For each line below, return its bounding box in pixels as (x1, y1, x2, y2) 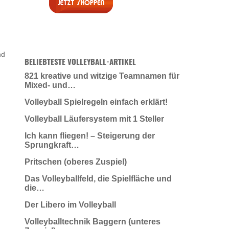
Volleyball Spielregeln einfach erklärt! (25, 97, 168, 106)
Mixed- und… (25, 80, 76, 89)
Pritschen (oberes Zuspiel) (25, 157, 127, 166)
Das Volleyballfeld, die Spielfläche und (25, 174, 172, 183)
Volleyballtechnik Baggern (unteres (25, 217, 161, 226)
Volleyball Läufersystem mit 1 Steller (25, 114, 164, 123)
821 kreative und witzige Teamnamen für (25, 71, 179, 80)
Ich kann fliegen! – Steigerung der (25, 131, 155, 140)
